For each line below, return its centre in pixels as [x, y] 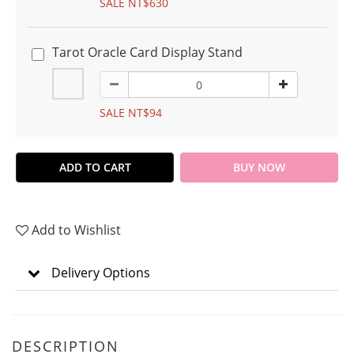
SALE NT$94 [131, 113]
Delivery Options [101, 273]
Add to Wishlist [76, 230]
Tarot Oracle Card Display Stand [147, 52]
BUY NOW [259, 167]
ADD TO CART [95, 167]
